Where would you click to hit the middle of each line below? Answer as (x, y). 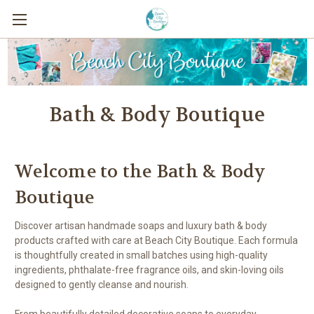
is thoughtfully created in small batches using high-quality (141, 255)
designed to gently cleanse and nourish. (102, 284)
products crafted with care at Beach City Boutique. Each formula (156, 240)
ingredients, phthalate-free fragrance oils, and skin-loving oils (149, 269)
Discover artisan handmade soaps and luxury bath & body (141, 225)
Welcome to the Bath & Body (141, 171)
